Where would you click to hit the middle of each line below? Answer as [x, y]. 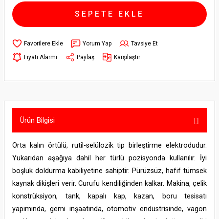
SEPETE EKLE [109, 14]
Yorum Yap [97, 43]
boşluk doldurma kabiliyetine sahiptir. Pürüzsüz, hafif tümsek [109, 171]
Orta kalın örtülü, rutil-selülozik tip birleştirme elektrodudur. [109, 145]
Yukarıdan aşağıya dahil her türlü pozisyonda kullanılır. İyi [109, 158]
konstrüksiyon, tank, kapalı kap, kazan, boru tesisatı [109, 196]
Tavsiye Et [144, 43]
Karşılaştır [127, 57]
